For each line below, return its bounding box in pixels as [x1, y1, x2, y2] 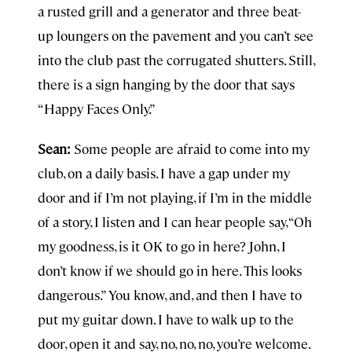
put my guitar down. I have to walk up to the [38, 310, 294, 328]
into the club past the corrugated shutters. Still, [38, 51, 314, 68]
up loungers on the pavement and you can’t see [38, 27, 313, 44]
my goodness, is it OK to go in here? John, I [38, 237, 286, 255]
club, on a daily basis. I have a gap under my [38, 164, 290, 181]
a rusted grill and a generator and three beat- [38, 2, 301, 20]
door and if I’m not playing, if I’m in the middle [38, 189, 312, 206]
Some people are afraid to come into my [74, 140, 310, 157]
